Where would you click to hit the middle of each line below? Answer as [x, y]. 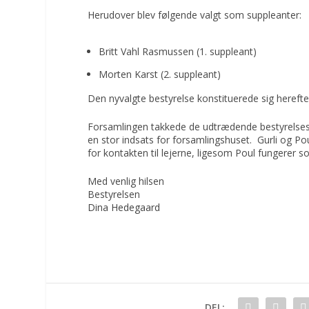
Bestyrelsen [114, 195]
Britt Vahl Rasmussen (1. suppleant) [178, 51]
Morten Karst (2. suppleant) [160, 74]
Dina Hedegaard [124, 208]
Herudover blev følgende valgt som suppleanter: [195, 14]
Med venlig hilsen [126, 181]
